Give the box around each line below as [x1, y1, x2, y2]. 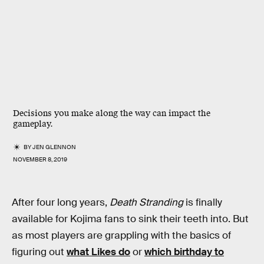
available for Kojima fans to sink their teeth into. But [12, 213, 249, 225]
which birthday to [144, 246, 224, 258]
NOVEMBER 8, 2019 [13, 156, 67, 163]
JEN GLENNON [32, 143, 77, 151]
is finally [183, 196, 222, 209]
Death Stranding [110, 196, 183, 209]
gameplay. [13, 118, 53, 130]
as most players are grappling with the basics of [12, 229, 231, 242]
